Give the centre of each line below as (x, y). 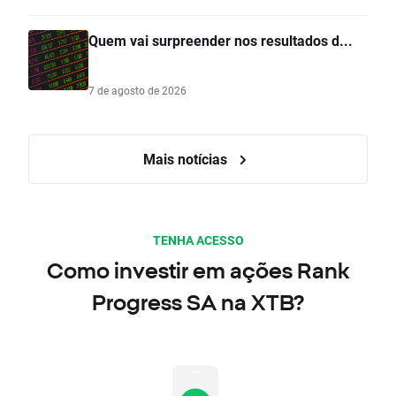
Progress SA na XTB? (198, 303)
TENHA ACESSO (198, 240)
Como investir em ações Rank (198, 271)
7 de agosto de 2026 (137, 91)
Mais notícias (187, 159)
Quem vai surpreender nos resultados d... (221, 41)
